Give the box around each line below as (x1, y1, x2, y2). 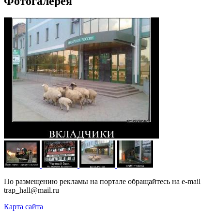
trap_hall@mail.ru (4, 186, 59, 194)
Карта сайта (4, 202, 43, 211)
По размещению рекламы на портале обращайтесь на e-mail (4, 177, 201, 186)
